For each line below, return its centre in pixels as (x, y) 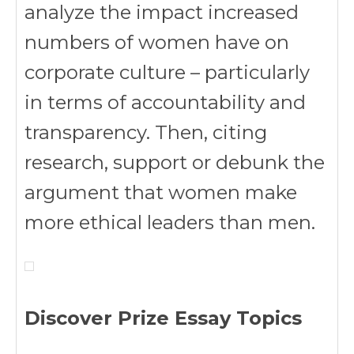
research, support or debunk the (175, 162)
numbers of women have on (157, 42)
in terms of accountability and (165, 102)
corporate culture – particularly (167, 72)
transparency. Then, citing (146, 132)
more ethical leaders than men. (170, 222)
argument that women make (161, 192)
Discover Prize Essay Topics (163, 318)
